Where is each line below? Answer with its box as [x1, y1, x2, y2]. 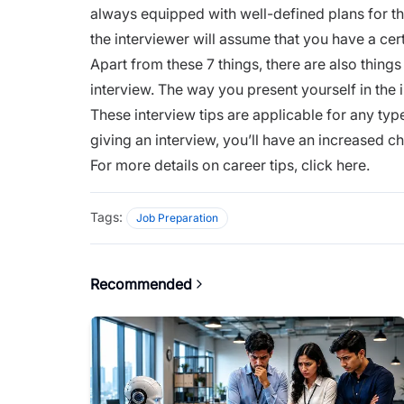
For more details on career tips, [90, 155, 301, 174]
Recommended [90, 274, 192, 293]
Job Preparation [136, 210, 218, 225]
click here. [301, 155, 370, 174]
